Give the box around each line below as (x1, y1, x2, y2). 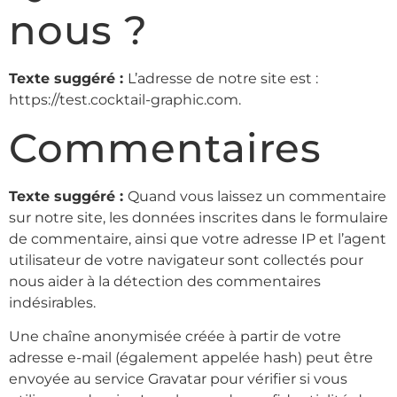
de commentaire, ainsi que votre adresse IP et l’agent (9, 230, 386, 247)
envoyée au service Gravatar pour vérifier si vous (9, 370, 347, 387)
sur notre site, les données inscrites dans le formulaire (9, 208, 388, 226)
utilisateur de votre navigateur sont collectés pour (9, 251, 363, 269)
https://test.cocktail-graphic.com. (9, 91, 241, 109)
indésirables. (9, 293, 96, 311)
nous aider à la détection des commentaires (9, 272, 321, 290)
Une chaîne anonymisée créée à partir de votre (9, 327, 341, 345)
